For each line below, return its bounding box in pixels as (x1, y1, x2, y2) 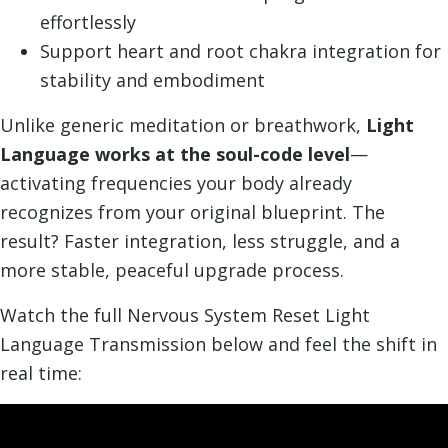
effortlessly (40, 9, 136, 34)
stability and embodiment (40, 67, 265, 92)
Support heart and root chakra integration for (40, 38, 441, 63)
